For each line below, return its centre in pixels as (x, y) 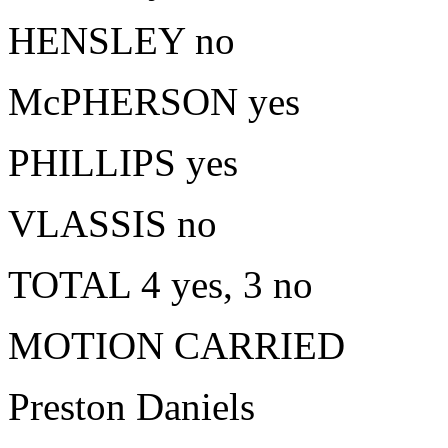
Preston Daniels (131, 406)
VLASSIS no (112, 223)
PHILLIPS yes (123, 162)
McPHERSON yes (154, 101)
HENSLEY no (121, 40)
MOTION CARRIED (176, 345)
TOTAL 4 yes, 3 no (160, 284)
